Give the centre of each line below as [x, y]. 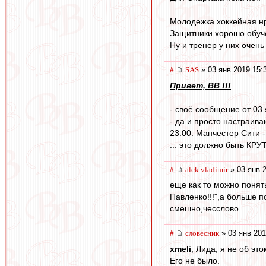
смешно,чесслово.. [207, 209]
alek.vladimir [207, 169]
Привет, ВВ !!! [200, 85]
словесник [202, 233]
